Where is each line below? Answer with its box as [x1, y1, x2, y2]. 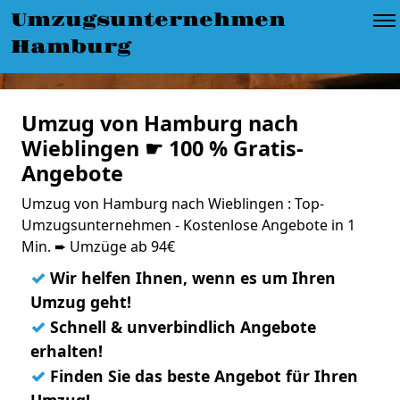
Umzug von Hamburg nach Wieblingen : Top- [21, 194, 324, 213]
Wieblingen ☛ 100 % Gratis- [21, 134, 304, 162]
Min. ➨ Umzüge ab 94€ [21, 237, 175, 256]
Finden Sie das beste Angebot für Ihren [46, 365, 358, 387]
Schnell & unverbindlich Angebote [46, 316, 316, 337]
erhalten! [30, 340, 103, 362]
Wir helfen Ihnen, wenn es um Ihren [46, 267, 336, 288]
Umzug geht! [30, 291, 131, 312]
